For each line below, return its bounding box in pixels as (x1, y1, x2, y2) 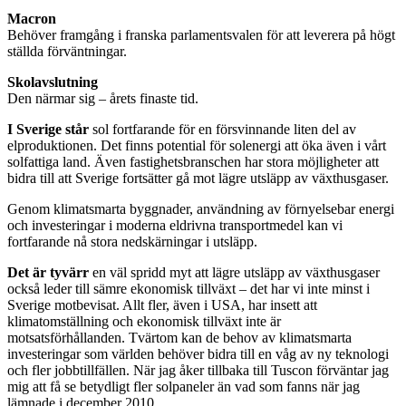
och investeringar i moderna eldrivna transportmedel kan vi (7, 217, 343, 234)
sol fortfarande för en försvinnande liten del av (89, 121, 356, 138)
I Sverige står (7, 121, 89, 138)
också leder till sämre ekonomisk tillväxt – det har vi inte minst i (7, 281, 370, 297)
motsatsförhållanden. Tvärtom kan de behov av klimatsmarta (7, 330, 352, 346)
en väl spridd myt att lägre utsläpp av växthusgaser (89, 265, 380, 281)
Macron (7, 11, 56, 27)
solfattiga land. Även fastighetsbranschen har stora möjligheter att (7, 154, 379, 170)
